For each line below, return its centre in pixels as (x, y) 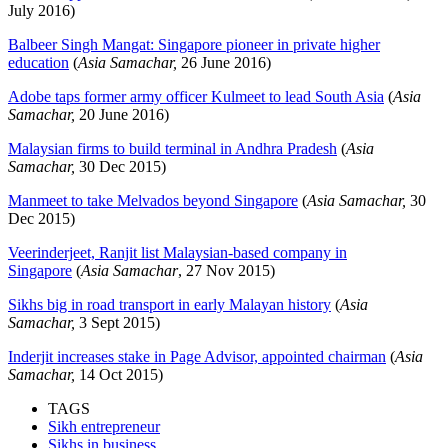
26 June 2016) (224, 63)
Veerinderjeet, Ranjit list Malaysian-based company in (177, 253)
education (38, 63)
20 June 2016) (122, 115)
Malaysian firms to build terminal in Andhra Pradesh (172, 149)
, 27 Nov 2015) (226, 271)
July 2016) (41, 11)
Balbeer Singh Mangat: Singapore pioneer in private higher (194, 45)
